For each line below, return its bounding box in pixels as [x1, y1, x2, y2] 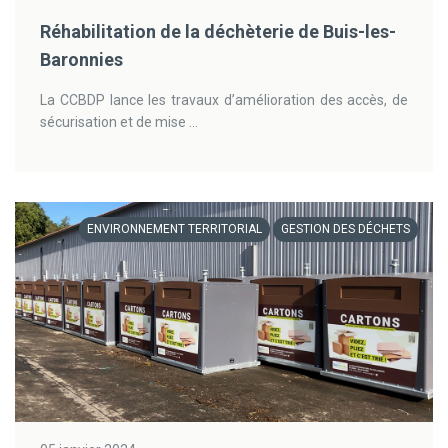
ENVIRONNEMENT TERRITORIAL [87, 222, 262, 236]
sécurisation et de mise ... [40, 114, 198, 130]
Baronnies [40, 49, 123, 70]
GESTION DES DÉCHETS [281, 222, 410, 236]
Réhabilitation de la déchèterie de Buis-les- [40, 21, 396, 42]
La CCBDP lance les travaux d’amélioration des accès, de [40, 92, 408, 108]
